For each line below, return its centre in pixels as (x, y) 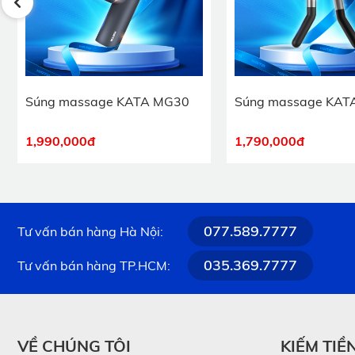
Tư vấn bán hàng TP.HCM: (94, 265)
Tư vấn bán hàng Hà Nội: (90, 231)
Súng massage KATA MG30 (107, 102)
